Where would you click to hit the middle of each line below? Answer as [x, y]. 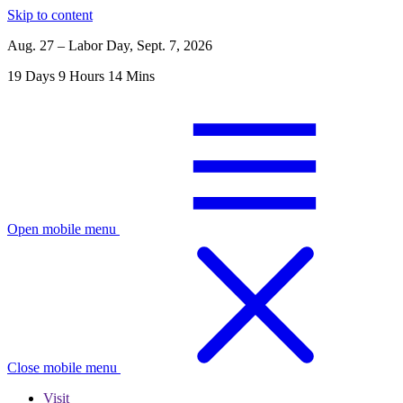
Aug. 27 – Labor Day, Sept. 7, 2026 [110, 45]
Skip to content [50, 15]
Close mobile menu [62, 367]
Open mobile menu [62, 229]
